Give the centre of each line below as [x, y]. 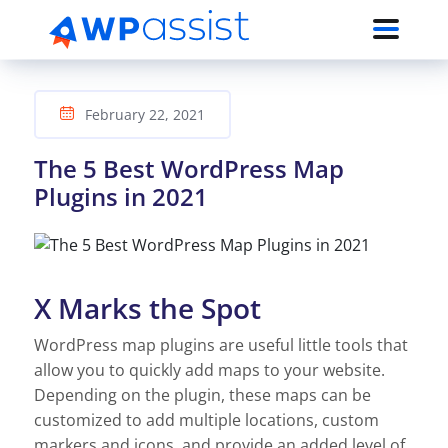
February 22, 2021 [143, 114]
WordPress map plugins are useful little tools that [221, 344]
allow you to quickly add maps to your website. [209, 369]
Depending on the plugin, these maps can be [202, 394]
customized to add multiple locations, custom [206, 419]
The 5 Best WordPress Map [189, 168]
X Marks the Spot [147, 307]
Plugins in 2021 [121, 196]
